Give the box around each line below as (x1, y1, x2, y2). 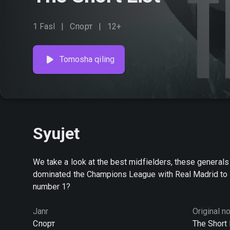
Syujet (33, 124, 80, 143)
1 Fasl (33, 22, 55, 31)
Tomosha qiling (60, 54, 114, 64)
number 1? (33, 182, 71, 191)
